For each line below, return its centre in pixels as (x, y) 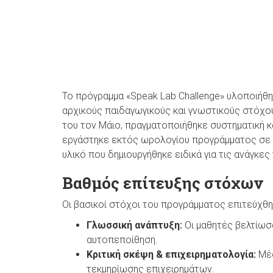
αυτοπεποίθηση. (122, 239)
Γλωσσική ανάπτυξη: (136, 225)
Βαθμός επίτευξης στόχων (162, 183)
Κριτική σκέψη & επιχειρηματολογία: (172, 254)
